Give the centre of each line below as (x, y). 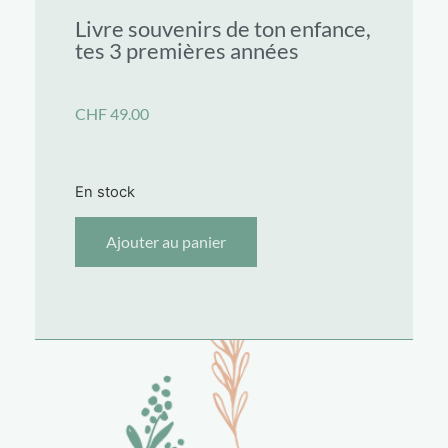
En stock (105, 191)
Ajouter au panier (166, 242)
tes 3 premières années (187, 51)
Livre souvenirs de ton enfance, (223, 29)
